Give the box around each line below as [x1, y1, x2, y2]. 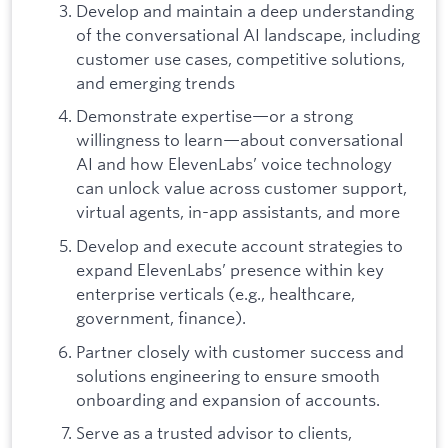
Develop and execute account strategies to [76, 234, 403, 256]
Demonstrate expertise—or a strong [76, 105, 353, 127]
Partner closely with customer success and [76, 340, 404, 362]
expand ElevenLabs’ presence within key [76, 258, 384, 280]
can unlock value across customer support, [76, 177, 407, 199]
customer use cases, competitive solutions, [76, 47, 405, 69]
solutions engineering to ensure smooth [76, 364, 380, 386]
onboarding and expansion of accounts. [76, 388, 380, 410]
